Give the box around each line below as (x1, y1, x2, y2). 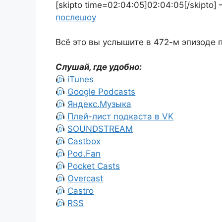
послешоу (55, 12, 96, 22)
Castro (67, 186, 94, 196)
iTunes (67, 74, 94, 84)
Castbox (67, 136, 101, 146)
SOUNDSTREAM (67, 124, 133, 134)
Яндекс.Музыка (67, 99, 132, 109)
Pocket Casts (67, 161, 120, 171)
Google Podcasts (67, 87, 136, 97)
